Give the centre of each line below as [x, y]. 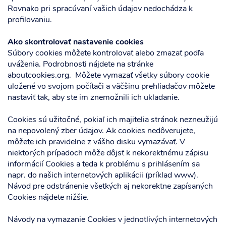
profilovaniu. [30, 20]
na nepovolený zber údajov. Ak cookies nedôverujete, [101, 131]
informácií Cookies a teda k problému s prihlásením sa [104, 164]
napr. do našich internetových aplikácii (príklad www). [103, 176]
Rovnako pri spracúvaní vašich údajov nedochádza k [100, 9]
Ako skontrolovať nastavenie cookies [76, 42]
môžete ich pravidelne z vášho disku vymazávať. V [96, 142]
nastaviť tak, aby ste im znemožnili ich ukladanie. [94, 98]
